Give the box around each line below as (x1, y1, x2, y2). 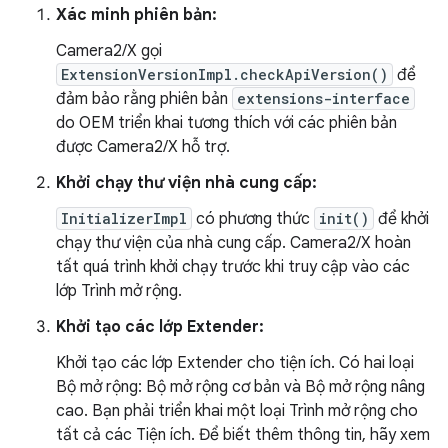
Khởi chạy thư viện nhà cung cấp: (56, 172, 317, 193)
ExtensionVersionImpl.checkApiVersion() (61, 64, 388, 84)
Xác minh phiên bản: (56, 4, 217, 25)
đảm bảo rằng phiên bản (56, 88, 232, 109)
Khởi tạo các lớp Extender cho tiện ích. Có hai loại (56, 352, 414, 373)
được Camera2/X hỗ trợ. (56, 136, 230, 157)
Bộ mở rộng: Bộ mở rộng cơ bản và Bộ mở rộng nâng (56, 376, 425, 397)
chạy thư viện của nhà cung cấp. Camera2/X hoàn (56, 232, 411, 253)
